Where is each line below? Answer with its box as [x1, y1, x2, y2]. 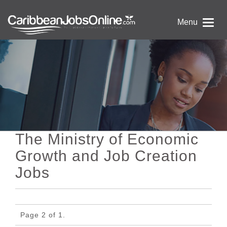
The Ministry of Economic [15, 131, 199, 147]
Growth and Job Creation [15, 147, 197, 164]
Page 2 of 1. [20, 211, 65, 219]
